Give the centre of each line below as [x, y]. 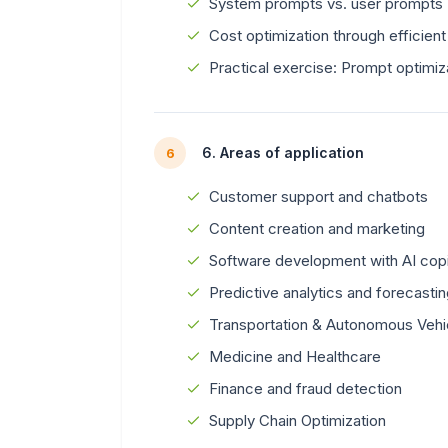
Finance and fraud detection [305, 388]
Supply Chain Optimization [297, 420]
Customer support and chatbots [318, 196]
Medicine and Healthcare [295, 356]
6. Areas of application [283, 153]
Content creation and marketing [317, 228]
